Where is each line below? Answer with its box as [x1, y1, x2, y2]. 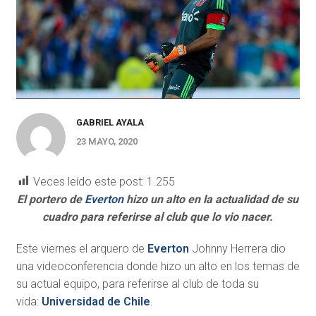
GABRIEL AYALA [75, 116, 144, 128]
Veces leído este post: [32, 174, 144, 188]
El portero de [17, 192, 85, 206]
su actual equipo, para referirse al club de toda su [16, 276, 259, 291]
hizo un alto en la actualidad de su [123, 192, 299, 206]
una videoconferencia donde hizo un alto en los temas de [16, 259, 300, 273]
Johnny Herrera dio [188, 241, 286, 255]
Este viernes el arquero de [16, 241, 147, 255]
